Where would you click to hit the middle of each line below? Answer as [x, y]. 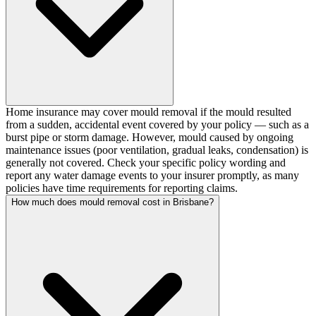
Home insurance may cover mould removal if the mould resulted [148, 111]
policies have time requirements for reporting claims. [122, 188]
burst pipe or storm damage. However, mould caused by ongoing [150, 137]
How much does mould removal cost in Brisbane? [113, 202]
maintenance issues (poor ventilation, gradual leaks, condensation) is [157, 150]
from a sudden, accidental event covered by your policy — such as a [157, 124]
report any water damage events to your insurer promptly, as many [152, 175]
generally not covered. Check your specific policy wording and [146, 162]
